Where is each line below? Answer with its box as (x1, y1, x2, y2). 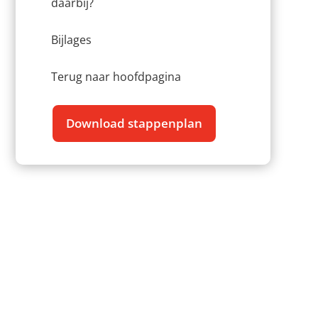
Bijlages (50, 32, 92, 48)
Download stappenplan (65, 115, 202, 132)
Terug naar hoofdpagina (50, 69, 181, 85)
